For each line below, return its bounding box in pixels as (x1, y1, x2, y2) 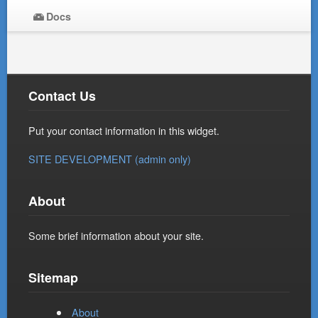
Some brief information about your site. (28, 228, 204, 243)
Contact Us (28, 87, 96, 106)
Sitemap (28, 268, 78, 287)
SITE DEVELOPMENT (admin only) (28, 151, 191, 167)
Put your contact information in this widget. (28, 123, 219, 138)
